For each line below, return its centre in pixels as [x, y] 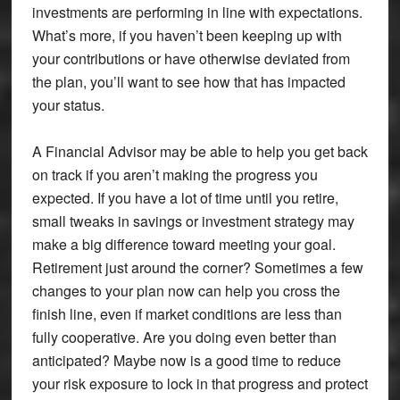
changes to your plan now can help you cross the [186, 290]
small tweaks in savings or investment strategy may [193, 221]
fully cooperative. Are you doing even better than [184, 337]
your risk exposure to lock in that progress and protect [200, 383]
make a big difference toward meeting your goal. [183, 244]
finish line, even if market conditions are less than [187, 313]
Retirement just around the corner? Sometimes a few [197, 267]
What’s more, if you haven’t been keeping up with [187, 35]
